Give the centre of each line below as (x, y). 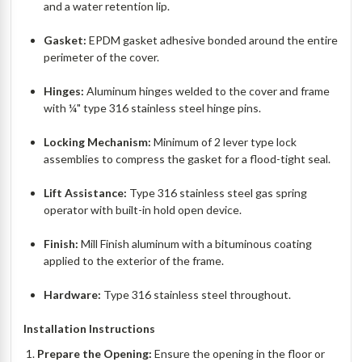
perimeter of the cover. (103, 57)
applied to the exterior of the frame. (135, 261)
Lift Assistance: (87, 193)
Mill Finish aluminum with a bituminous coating (197, 244)
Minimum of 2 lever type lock (225, 142)
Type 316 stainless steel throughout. (199, 295)
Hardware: (74, 295)
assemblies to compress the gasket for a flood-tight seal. (189, 159)
